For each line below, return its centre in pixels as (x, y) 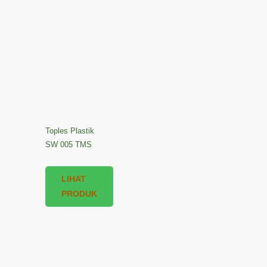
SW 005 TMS (68, 144)
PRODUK (79, 193)
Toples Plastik (69, 131)
